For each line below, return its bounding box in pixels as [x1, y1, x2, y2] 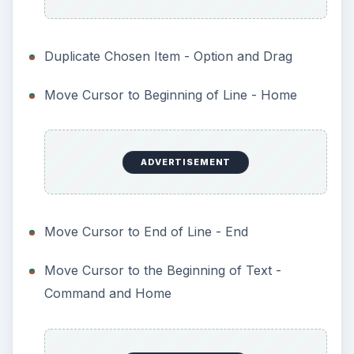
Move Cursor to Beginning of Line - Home [43, 86, 297, 103]
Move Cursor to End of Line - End [43, 224, 248, 240]
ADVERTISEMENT [141, 156, 232, 168]
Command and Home [43, 285, 171, 302]
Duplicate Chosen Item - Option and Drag [43, 47, 292, 64]
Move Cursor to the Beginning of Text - [43, 262, 281, 279]
